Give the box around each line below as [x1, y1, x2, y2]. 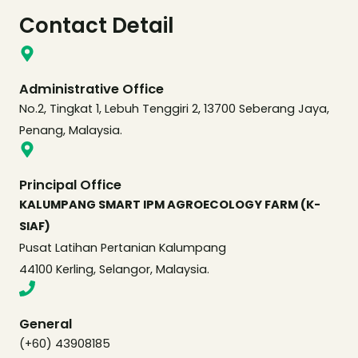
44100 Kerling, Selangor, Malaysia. [19, 261, 209, 277]
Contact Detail [19, 11, 174, 40]
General [19, 315, 72, 333]
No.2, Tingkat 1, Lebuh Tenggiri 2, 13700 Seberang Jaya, [19, 101, 329, 117]
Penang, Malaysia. [19, 122, 122, 138]
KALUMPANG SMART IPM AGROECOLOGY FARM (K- [19, 197, 320, 213]
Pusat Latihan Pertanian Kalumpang [19, 240, 226, 256]
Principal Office [19, 176, 121, 194]
